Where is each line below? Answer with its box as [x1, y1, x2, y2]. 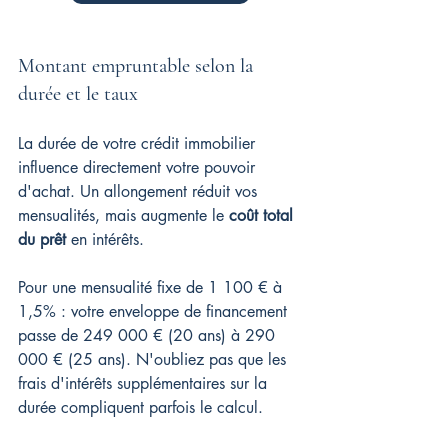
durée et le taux [18, 81, 138, 106]
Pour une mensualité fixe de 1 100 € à [18, 276, 287, 298]
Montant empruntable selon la [18, 53, 258, 78]
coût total [229, 204, 298, 226]
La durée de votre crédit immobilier [18, 132, 260, 154]
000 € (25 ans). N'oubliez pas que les [18, 348, 291, 370]
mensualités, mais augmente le [18, 204, 229, 226]
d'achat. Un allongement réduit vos [18, 180, 262, 202]
